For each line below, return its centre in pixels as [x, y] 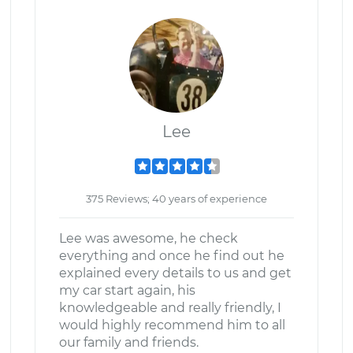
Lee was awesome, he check [149, 238]
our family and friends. [129, 342]
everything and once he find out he [172, 256]
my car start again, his [127, 290]
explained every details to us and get [175, 273]
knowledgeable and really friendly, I [170, 308]
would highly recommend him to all [172, 325]
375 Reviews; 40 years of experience [176, 199]
